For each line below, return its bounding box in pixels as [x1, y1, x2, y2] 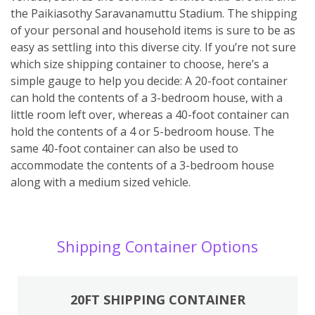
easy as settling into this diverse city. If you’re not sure [11, 39, 296, 55]
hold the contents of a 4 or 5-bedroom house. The [11, 123, 274, 139]
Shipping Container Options [57, 236, 258, 257]
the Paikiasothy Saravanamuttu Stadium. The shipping [11, 5, 297, 21]
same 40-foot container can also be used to [11, 140, 238, 156]
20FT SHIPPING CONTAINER [70, 291, 245, 308]
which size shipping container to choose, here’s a [11, 56, 269, 72]
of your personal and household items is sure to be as [11, 22, 295, 38]
